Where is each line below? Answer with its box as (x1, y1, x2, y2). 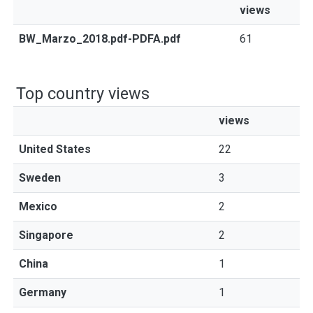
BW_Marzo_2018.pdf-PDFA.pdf (19, 32, 181, 45)
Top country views (16, 84, 150, 103)
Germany (19, 286, 66, 299)
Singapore (19, 228, 73, 242)
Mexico (19, 200, 57, 213)
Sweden (19, 171, 61, 184)
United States (19, 143, 91, 156)
